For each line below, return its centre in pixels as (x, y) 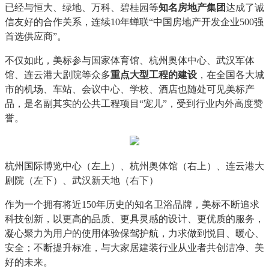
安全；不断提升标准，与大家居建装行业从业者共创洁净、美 (134, 248)
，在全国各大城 (231, 75)
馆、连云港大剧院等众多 (58, 75)
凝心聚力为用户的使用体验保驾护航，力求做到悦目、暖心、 (134, 233)
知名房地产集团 (192, 8)
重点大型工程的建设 (154, 75)
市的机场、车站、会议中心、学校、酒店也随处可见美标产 (130, 89)
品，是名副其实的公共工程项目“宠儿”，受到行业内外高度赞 (134, 104)
